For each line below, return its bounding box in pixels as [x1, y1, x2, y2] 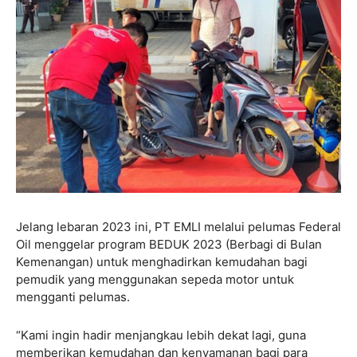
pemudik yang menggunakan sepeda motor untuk [16, 271, 294, 287]
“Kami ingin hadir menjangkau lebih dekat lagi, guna [16, 327, 306, 343]
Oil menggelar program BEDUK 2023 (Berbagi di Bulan [16, 236, 322, 252]
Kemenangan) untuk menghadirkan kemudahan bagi [16, 253, 308, 269]
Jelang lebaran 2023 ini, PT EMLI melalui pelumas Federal [16, 218, 341, 234]
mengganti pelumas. [16, 288, 133, 304]
